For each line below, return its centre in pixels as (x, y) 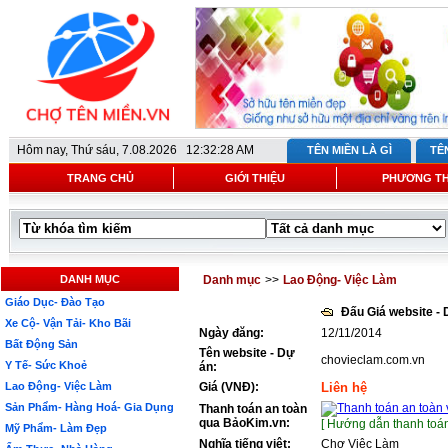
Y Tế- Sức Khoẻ (46, 365)
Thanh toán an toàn (253, 409)
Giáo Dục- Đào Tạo (55, 302)
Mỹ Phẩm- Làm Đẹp (56, 428)
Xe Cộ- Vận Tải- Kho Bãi (68, 323)
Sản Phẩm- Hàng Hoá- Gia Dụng (89, 407)
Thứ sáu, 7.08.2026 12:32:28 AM (162, 150)
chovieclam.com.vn (373, 360)
